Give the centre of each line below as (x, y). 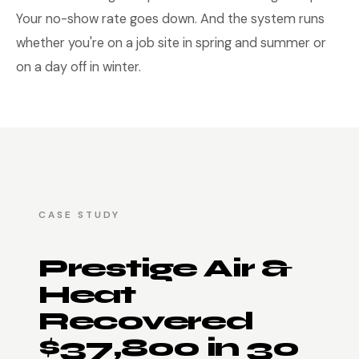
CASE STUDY (79, 215)
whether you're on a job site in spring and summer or (171, 43)
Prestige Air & (165, 268)
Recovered (146, 321)
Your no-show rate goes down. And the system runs (170, 19)
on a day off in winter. (79, 67)
